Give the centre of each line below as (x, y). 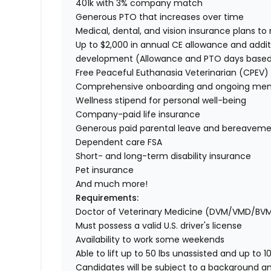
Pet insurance (105, 170)
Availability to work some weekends (150, 240)
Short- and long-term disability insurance (164, 156)
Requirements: (107, 198)
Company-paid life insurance (138, 115)
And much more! (112, 184)
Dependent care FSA (119, 142)
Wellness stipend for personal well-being (161, 101)
